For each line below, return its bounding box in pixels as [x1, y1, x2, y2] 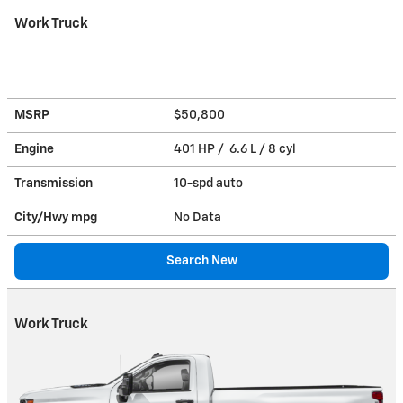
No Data [174, 210, 227, 224]
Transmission [14, 176, 93, 190]
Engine [14, 142, 54, 156]
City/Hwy [14, 210, 71, 224]
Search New [166, 254, 237, 267]
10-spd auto [174, 176, 246, 190]
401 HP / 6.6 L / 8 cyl [174, 142, 299, 156]
